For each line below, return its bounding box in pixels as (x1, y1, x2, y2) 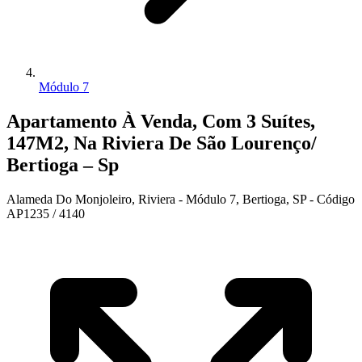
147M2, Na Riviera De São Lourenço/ (6, 132, 317, 154)
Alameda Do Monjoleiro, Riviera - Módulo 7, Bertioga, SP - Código (6, 192, 355, 206)
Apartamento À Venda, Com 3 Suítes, (6, 110, 315, 132)
